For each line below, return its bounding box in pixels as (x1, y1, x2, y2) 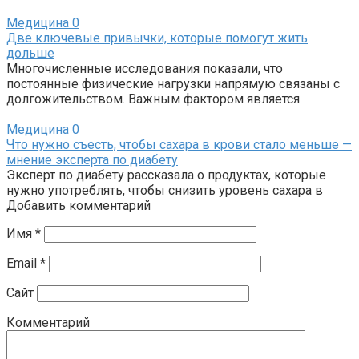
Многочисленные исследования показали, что (6, 60, 283, 76)
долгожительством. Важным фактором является (6, 91, 300, 107)
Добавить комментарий (6, 197, 151, 213)
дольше (6, 45, 54, 61)
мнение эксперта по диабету (6, 151, 178, 167)
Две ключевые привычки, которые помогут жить (6, 30, 308, 46)
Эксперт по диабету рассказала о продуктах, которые (6, 167, 326, 183)
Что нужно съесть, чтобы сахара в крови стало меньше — (6, 136, 352, 152)
